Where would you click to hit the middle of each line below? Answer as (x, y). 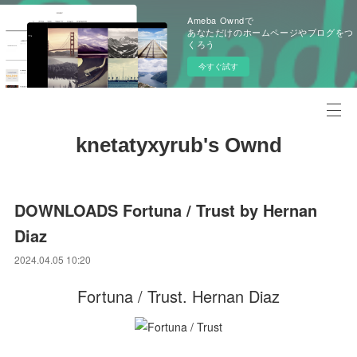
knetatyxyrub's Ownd (178, 145)
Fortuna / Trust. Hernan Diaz (178, 296)
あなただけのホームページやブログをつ (271, 32)
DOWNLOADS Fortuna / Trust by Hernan (166, 210)
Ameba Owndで (221, 20)
